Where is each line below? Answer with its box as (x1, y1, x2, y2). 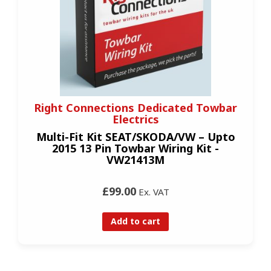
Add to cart (111, 215, 160, 227)
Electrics (112, 111, 159, 126)
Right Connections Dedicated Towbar (34, 100, 237, 115)
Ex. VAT (135, 185, 169, 198)
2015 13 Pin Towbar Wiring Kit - (52, 140, 219, 155)
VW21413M (106, 152, 165, 167)
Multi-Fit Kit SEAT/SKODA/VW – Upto (36, 129, 235, 144)
